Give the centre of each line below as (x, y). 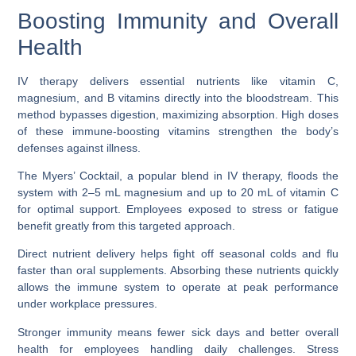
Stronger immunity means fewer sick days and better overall (178, 332)
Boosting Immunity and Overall (178, 21)
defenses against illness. (79, 147)
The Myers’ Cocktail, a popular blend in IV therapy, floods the (178, 175)
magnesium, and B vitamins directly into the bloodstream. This (178, 97)
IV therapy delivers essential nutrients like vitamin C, (178, 81)
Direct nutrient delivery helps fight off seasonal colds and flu (178, 254)
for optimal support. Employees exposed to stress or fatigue (178, 209)
